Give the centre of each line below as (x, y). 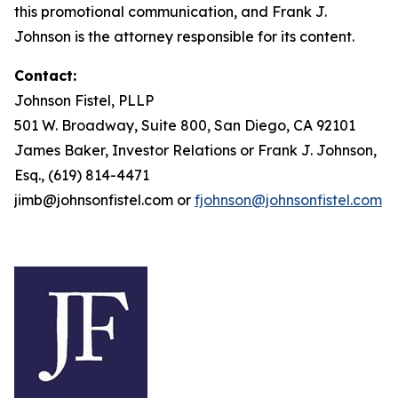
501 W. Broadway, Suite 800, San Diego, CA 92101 (185, 125)
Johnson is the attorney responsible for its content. (184, 36)
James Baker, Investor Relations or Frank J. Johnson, (195, 150)
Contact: (45, 76)
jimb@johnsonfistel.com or (104, 200)
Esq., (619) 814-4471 (82, 175)
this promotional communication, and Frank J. (171, 12)
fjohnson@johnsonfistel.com (288, 200)
